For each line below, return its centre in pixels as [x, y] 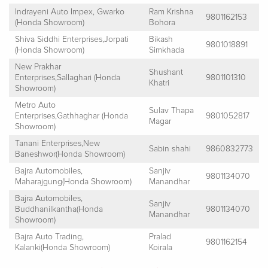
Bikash [161, 39]
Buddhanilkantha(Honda [59, 209]
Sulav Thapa [171, 110]
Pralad [160, 237]
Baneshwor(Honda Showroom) [70, 154]
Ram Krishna [171, 12]
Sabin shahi [170, 149]
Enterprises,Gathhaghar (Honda [71, 116]
